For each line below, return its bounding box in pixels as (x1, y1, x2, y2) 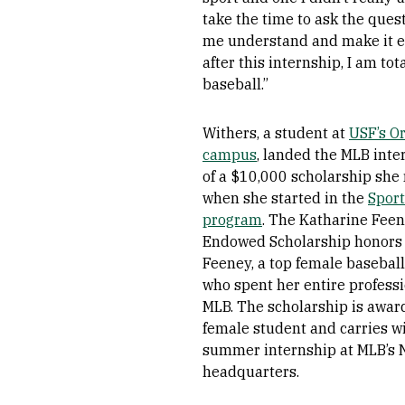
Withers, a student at (202, 124, 349, 142)
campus (202, 146, 257, 164)
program (202, 211, 262, 229)
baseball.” (202, 75, 268, 93)
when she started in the (202, 189, 368, 207)
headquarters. (202, 363, 299, 381)
